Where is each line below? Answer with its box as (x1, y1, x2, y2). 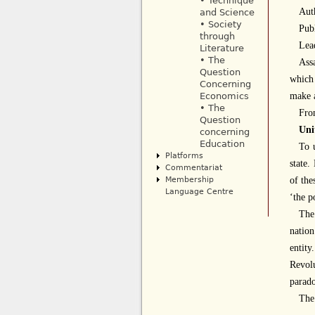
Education (199, 139, 245, 150)
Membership (165, 174, 214, 185)
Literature (199, 43, 244, 54)
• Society (199, 19, 242, 30)
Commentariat (165, 162, 222, 173)
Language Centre (165, 186, 233, 197)
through (199, 31, 235, 42)
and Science (199, 7, 255, 18)
